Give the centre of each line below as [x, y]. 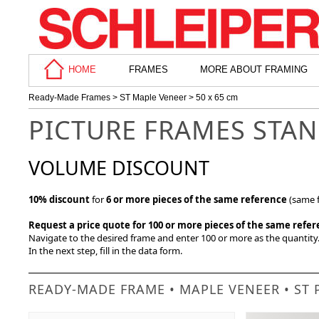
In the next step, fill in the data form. [105, 251]
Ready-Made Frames [69, 98]
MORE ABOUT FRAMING [254, 70]
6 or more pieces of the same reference [197, 199]
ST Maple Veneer [153, 98]
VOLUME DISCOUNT [119, 168]
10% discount [59, 199]
